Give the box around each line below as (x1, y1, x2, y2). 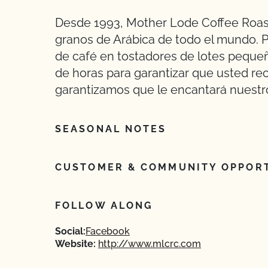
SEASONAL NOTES (55, 123, 167, 135)
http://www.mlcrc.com (98, 238, 201, 249)
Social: (55, 226, 86, 237)
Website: (55, 238, 96, 249)
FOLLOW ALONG (55, 200, 154, 211)
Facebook (86, 226, 130, 237)
